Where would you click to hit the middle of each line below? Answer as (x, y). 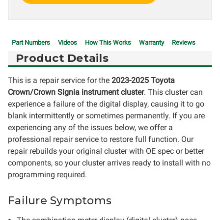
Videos (68, 42)
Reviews (184, 42)
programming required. (47, 175)
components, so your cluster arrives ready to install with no (109, 163)
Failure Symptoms (60, 201)
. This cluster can (173, 92)
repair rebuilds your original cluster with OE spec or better (106, 151)
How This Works (108, 42)
